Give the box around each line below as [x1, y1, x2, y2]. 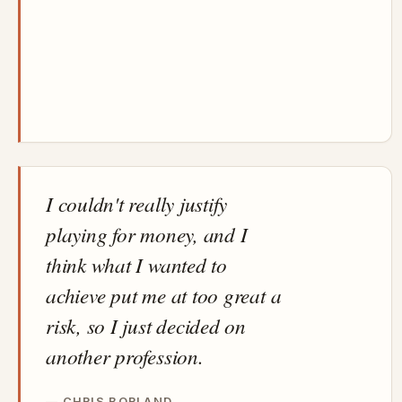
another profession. [46, 341, 204, 370]
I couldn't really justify [46, 188, 228, 217]
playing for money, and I [46, 219, 248, 248]
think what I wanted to [46, 249, 227, 278]
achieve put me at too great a [46, 280, 282, 309]
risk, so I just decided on [46, 310, 246, 339]
